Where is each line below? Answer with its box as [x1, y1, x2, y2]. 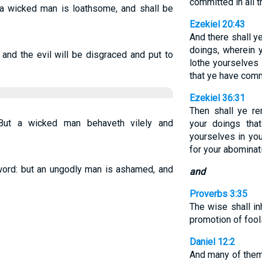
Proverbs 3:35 [189, 188, 247, 199]
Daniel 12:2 [189, 236, 235, 247]
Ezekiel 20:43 [189, 19, 245, 30]
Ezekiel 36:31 [189, 92, 245, 104]
